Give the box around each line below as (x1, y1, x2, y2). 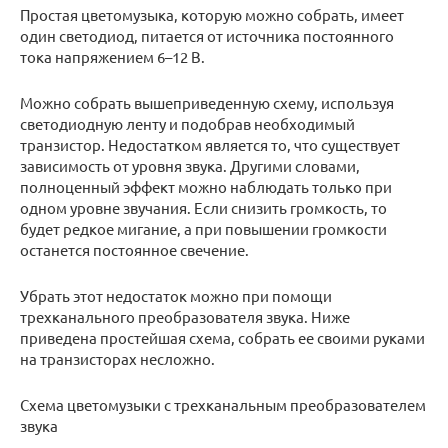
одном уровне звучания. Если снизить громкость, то (20, 198, 387, 218)
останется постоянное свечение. (20, 240, 249, 260)
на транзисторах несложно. (20, 349, 215, 369)
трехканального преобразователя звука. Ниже (20, 307, 350, 327)
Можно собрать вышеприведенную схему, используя (20, 93, 394, 113)
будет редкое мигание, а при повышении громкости (20, 219, 387, 239)
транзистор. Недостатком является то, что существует (20, 135, 400, 155)
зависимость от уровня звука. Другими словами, (20, 156, 360, 176)
